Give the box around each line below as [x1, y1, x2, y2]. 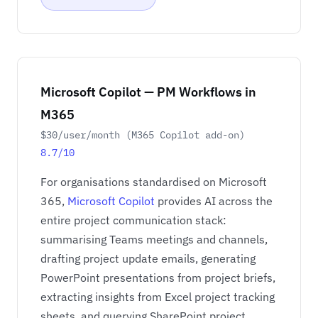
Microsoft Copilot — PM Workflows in [40, 82, 256, 100]
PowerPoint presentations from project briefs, [40, 270, 275, 285]
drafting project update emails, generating [40, 251, 256, 266]
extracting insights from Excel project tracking [40, 290, 275, 305]
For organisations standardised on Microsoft [40, 175, 267, 190]
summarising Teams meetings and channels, [40, 232, 268, 247]
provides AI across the [155, 194, 273, 209]
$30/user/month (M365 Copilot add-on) [40, 128, 245, 142]
